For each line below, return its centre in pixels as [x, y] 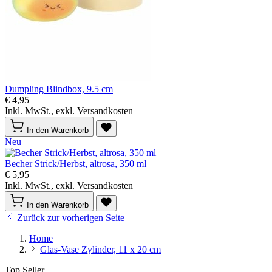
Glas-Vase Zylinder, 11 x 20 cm [100, 250]
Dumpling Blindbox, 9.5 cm [59, 89]
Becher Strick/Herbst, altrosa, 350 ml [76, 164]
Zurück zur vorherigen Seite [71, 218]
